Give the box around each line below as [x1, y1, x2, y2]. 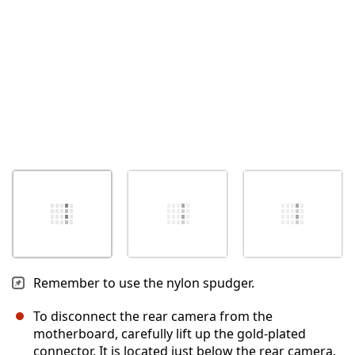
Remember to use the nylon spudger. [33, 274, 254, 292]
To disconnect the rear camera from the [33, 307, 273, 326]
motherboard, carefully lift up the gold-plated [33, 325, 306, 343]
